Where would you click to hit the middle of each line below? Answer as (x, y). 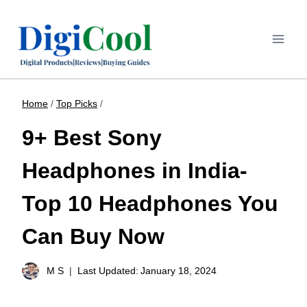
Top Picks (77, 103)
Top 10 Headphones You (150, 204)
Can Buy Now (93, 237)
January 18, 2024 (179, 271)
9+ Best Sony (92, 138)
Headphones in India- (135, 171)
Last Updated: (108, 271)
